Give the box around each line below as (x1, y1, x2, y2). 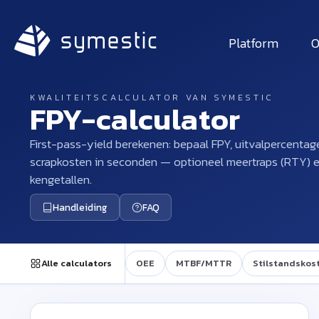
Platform (228, 33, 278, 53)
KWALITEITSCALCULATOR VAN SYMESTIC (30, 91, 274, 104)
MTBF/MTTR (176, 256, 231, 270)
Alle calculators (41, 256, 112, 270)
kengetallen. (30, 170, 92, 189)
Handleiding (53, 200, 108, 214)
